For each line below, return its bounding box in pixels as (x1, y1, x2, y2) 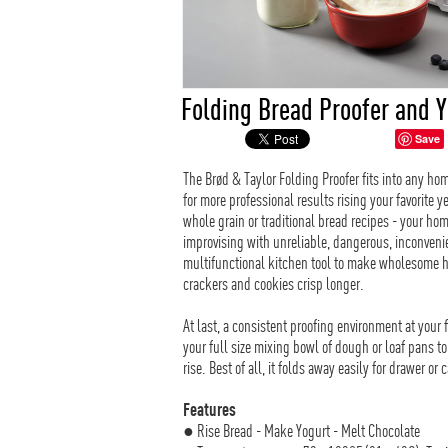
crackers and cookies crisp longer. (183, 273, 364, 294)
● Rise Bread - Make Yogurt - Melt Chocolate (183, 420, 420, 441)
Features (183, 399, 236, 420)
